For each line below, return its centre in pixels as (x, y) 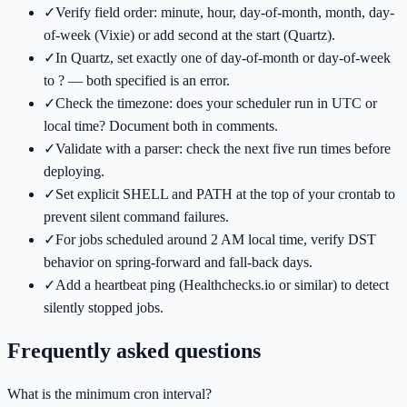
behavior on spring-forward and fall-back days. (178, 262)
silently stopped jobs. (104, 307)
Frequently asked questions (134, 350)
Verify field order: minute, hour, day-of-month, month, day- (225, 12)
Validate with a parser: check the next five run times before (223, 148)
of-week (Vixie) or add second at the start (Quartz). (189, 35)
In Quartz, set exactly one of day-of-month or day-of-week (223, 57)
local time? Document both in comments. (161, 125)
